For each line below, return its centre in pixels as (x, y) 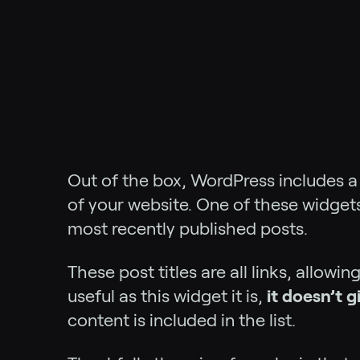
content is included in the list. (182, 320)
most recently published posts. (188, 228)
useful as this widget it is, (167, 296)
